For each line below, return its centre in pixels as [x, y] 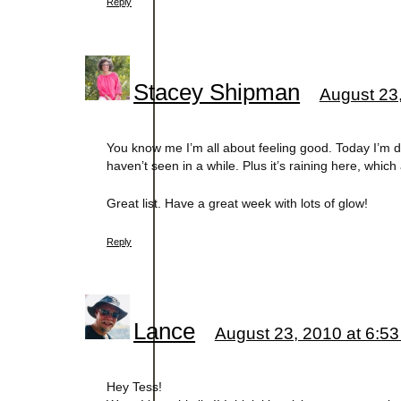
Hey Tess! [135, 386]
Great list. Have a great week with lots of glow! [238, 203]
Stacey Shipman [217, 93]
